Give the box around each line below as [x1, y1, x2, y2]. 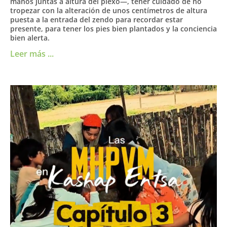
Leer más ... [10, 48, 54, 59]
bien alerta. [10, 32, 50, 43]
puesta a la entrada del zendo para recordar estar [10, 14, 183, 24]
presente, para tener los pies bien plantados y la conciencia [10, 23, 217, 33]
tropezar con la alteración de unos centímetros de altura [10, 5, 207, 15]
